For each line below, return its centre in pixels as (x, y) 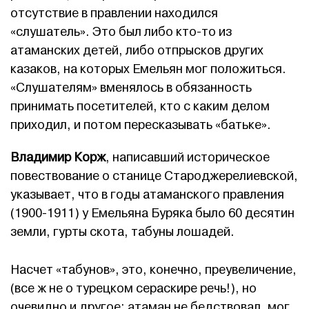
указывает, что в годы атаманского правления (147, 195)
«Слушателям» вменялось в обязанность (131, 88)
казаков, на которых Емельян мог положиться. (148, 70)
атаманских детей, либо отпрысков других (137, 51)
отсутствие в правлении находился (114, 14)
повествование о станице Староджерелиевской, (154, 177)
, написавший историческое (188, 158)
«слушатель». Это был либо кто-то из (121, 32)
